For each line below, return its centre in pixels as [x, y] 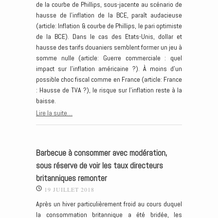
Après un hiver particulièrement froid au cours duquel [109, 204]
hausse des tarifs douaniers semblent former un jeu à [109, 47]
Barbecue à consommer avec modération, [102, 153]
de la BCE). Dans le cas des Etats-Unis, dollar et [109, 37]
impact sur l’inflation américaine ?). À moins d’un [109, 69]
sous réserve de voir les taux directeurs [100, 165]
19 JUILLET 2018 [69, 189]
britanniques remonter [72, 178]
